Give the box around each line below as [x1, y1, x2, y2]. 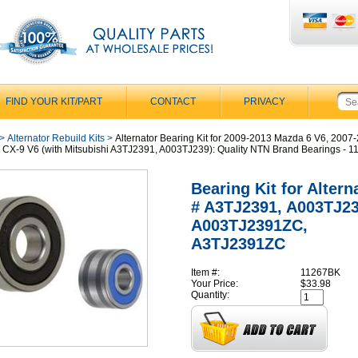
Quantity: [191, 288, 229, 300]
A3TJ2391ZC [191, 235, 285, 253]
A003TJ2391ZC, [191, 217, 308, 235]
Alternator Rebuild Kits [7, 133, 105, 144]
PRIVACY [244, 96, 285, 107]
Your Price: [191, 277, 238, 289]
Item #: [191, 266, 220, 278]
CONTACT [150, 96, 196, 107]
